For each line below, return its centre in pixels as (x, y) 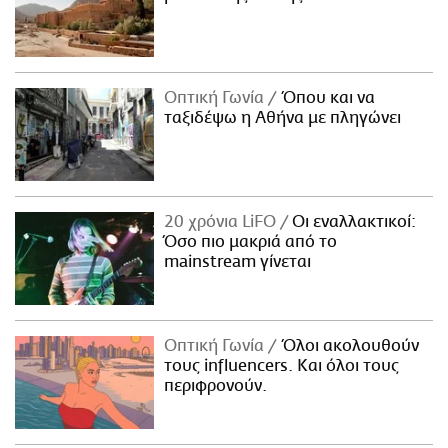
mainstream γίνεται (238, 262)
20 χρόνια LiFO (222, 222)
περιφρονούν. (216, 386)
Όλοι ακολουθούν (348, 346)
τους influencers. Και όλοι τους (282, 366)
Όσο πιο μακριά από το (251, 242)
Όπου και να (326, 98)
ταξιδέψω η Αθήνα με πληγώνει (283, 118)
